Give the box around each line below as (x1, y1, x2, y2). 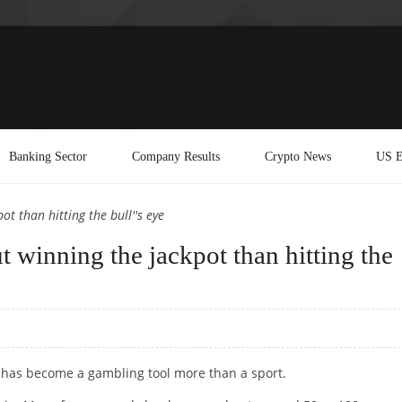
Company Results (132, 148, 220, 163)
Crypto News (265, 148, 331, 163)
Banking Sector (9, 148, 87, 163)
